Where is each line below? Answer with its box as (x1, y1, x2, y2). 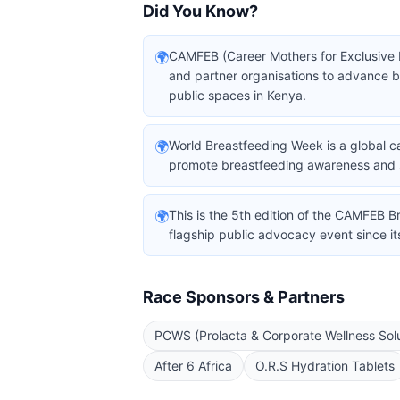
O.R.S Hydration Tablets (255, 358, 395, 373)
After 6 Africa (154, 358, 232, 373)
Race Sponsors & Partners (143, 287, 345, 306)
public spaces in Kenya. (169, 87, 306, 103)
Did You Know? (143, 2, 258, 21)
